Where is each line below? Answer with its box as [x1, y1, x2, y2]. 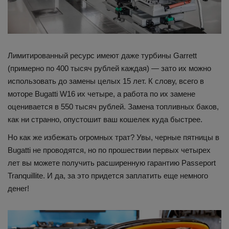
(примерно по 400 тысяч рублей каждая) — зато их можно [8, 63, 211, 73]
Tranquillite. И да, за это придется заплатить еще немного [8, 171, 208, 180]
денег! [8, 184, 29, 193]
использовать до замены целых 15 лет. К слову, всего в [8, 76, 204, 85]
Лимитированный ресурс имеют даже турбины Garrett [8, 51, 197, 60]
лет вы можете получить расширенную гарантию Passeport [8, 158, 216, 167]
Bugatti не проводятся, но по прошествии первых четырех [8, 145, 211, 154]
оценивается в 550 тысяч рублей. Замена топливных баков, [8, 102, 219, 111]
